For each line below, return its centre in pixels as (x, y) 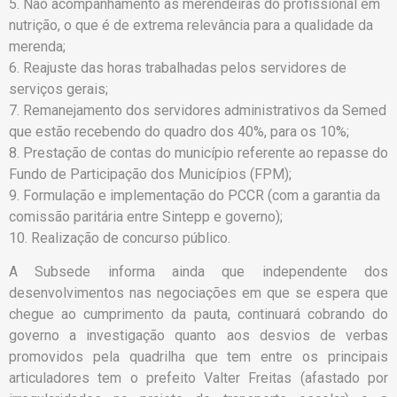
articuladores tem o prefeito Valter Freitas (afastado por (198, 378)
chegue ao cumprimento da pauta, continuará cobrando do (198, 315)
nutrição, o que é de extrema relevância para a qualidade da (191, 26)
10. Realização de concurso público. (120, 238)
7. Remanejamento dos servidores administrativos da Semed (198, 111)
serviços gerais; (58, 90)
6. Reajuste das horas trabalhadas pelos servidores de (178, 68)
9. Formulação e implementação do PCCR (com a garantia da (195, 196)
